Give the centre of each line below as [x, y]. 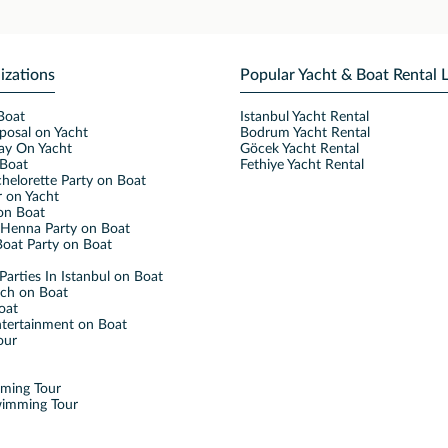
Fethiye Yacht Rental [302, 165]
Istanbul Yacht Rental [304, 117]
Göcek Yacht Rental [299, 149]
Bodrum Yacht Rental [305, 133]
